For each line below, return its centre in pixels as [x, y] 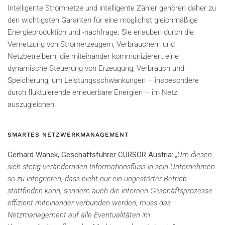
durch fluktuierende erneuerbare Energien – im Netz [92, 92]
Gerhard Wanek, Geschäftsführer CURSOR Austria [90, 154]
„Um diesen [194, 154]
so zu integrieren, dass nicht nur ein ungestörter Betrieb [97, 179]
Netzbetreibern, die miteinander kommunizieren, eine [93, 56]
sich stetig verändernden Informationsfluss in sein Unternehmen [111, 166]
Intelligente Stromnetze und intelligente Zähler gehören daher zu [112, 8]
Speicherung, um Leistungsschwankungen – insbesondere [103, 80]
